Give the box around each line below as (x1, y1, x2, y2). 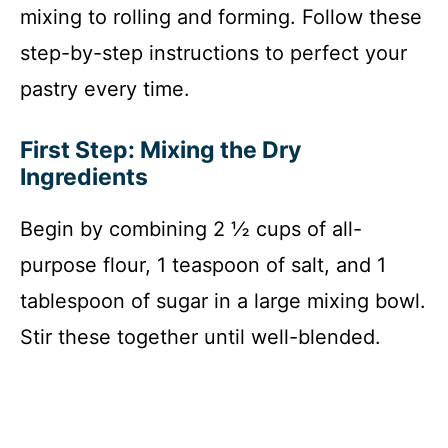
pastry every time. (20, 76, 190, 101)
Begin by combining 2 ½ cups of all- (20, 216, 362, 241)
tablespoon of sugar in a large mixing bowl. (20, 288, 426, 313)
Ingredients (20, 162, 148, 191)
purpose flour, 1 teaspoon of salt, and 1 (20, 252, 386, 277)
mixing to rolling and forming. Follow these (20, 4, 422, 29)
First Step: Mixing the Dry (20, 135, 301, 164)
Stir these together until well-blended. (20, 324, 381, 349)
